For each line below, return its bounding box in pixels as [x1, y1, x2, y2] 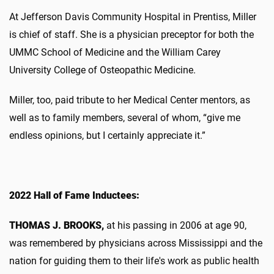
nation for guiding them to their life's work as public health [9, 254, 259, 267]
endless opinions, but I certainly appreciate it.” [9, 129, 206, 141]
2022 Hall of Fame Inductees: [9, 189, 139, 201]
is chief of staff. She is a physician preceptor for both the [9, 28, 254, 40]
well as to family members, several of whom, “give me [9, 111, 240, 124]
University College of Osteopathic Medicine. [9, 64, 196, 76]
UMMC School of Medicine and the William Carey [9, 46, 221, 58]
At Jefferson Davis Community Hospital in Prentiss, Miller [9, 10, 256, 23]
